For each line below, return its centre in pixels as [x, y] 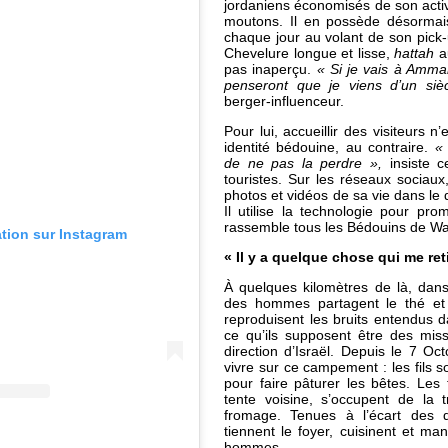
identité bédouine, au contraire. [329, 148]
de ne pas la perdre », [303, 164]
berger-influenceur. [284, 102]
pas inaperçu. [270, 70]
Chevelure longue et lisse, [309, 54]
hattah [414, 54]
